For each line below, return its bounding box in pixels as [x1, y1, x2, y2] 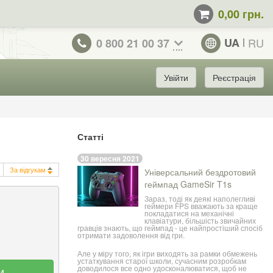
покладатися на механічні [144, 208, 234, 219]
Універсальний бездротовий [144, 166, 256, 179]
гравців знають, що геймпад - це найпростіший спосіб [77, 222, 263, 233]
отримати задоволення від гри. [77, 230, 185, 241]
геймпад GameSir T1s [144, 178, 232, 191]
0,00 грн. [218, 5, 264, 22]
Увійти [164, 71, 188, 83]
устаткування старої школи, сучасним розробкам [77, 255, 246, 266]
